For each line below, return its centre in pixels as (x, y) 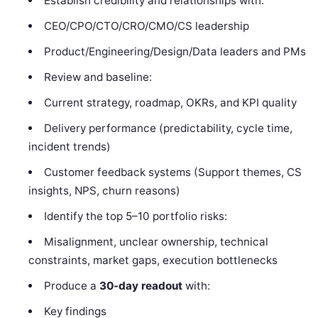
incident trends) (70, 146)
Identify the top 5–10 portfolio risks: (135, 216)
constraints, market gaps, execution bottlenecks (153, 260)
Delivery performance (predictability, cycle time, (168, 128)
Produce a (71, 285)
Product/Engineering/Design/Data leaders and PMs (175, 51)
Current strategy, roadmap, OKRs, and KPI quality (170, 102)
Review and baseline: (98, 77)
